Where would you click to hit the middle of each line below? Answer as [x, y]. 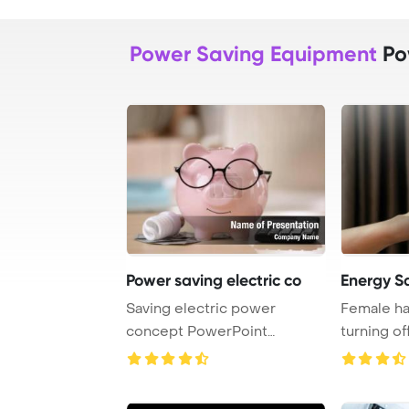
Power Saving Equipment [253, 53]
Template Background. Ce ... [298, 354]
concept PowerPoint [197, 331]
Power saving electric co [214, 280]
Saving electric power [201, 308]
